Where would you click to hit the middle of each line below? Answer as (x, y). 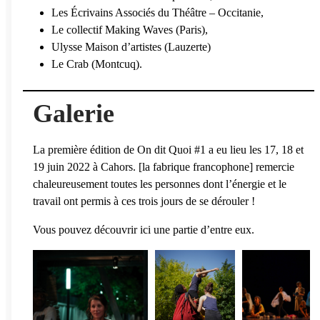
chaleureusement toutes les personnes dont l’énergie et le (160, 184)
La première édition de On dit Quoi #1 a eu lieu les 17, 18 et (168, 149)
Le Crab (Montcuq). (97, 64)
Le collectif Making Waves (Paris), (130, 29)
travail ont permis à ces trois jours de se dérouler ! (144, 201)
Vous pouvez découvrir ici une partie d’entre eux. (144, 229)
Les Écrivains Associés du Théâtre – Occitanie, (157, 12)
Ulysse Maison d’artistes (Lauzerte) (132, 46)
